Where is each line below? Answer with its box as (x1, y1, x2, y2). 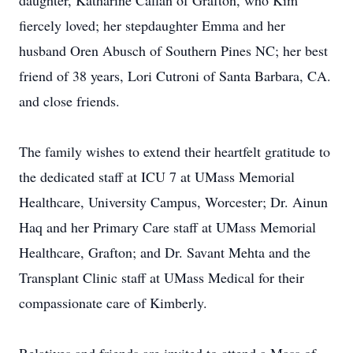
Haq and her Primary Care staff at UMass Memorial (19, 217, 316, 236)
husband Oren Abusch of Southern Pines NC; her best (19, 41, 328, 60)
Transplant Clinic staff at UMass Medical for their (19, 268, 304, 287)
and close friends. (19, 91, 120, 110)
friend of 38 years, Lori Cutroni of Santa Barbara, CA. (19, 66, 331, 85)
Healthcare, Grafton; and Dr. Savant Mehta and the (19, 243, 310, 262)
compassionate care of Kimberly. (19, 293, 207, 312)
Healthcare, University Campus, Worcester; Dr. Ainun (19, 192, 328, 211)
